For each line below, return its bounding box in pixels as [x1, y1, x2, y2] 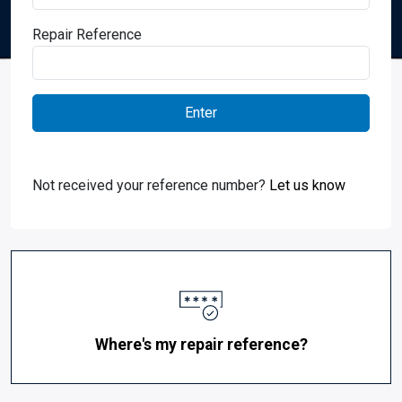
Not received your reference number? [32, 176, 269, 194]
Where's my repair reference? [94, 336, 308, 354]
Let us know [269, 176, 345, 194]
